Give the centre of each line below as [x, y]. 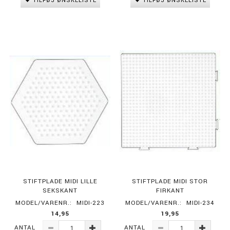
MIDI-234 [200, 203]
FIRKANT [170, 191]
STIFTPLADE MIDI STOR [170, 182]
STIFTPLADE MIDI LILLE [60, 182]
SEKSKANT [60, 191]
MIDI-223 [91, 203]
